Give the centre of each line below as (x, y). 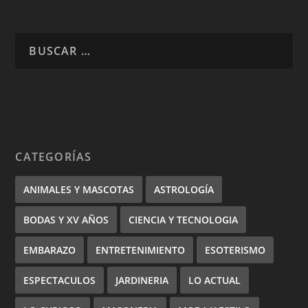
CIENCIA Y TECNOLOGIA (184, 219)
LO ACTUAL (215, 280)
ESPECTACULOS (60, 280)
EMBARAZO (50, 250)
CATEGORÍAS (54, 156)
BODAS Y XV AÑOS (66, 219)
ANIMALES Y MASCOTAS (79, 189)
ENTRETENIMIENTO (141, 250)
